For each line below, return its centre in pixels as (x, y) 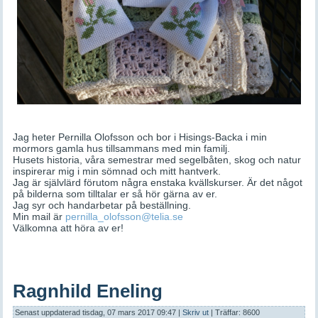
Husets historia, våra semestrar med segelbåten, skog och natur (157, 160)
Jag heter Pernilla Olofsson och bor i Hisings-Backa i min (140, 137)
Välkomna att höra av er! (68, 228)
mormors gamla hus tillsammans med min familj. (122, 149)
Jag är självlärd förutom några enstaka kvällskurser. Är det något (158, 183)
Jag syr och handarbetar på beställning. (102, 205)
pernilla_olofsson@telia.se (125, 217)
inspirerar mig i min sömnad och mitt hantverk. (117, 171)
